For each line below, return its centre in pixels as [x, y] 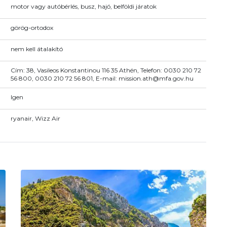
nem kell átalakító [36, 49]
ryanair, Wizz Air [35, 118]
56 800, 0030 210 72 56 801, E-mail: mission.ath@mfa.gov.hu [102, 78]
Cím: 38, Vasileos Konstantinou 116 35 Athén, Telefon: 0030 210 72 [106, 70]
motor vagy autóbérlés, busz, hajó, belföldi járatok [83, 7]
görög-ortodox [32, 28]
